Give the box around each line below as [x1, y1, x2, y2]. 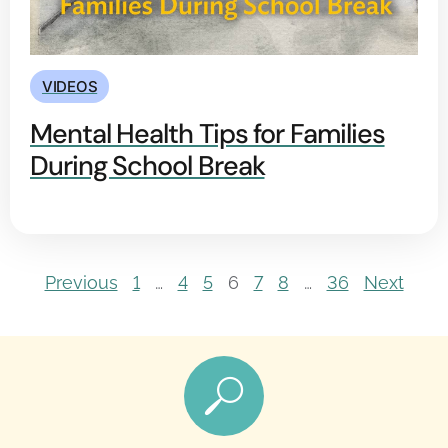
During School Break [30, 148, 265, 184]
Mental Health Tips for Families [30, 116, 385, 152]
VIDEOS [42, 77, 98, 97]
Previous [44, 272, 118, 294]
